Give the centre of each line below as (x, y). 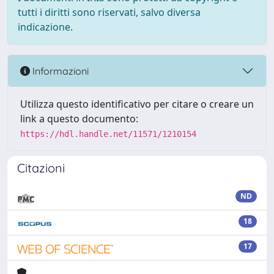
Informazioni (59, 71)
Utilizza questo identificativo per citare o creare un (137, 104)
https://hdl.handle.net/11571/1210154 (108, 134)
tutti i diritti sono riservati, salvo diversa (109, 12)
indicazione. (45, 27)
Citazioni (41, 168)
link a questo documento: (79, 119)
